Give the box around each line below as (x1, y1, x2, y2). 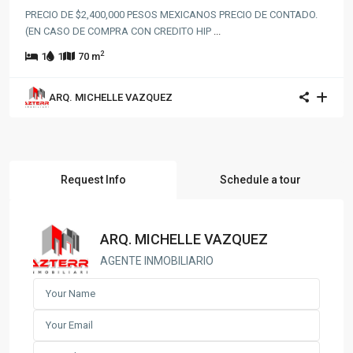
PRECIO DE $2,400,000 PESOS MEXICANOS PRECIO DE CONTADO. (25, 8, 318, 20)
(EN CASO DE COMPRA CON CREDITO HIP (25, 24, 214, 37)
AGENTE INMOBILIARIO (100, 255, 214, 268)
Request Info (60, 173, 126, 186)
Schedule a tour (219, 173, 301, 186)
